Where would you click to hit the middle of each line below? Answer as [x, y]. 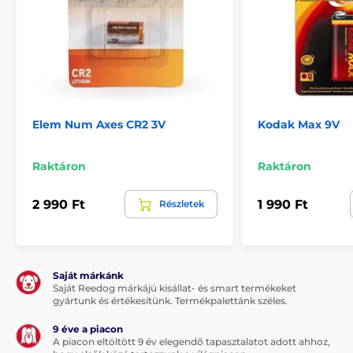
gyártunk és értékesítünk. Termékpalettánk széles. [170, 301]
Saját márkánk [88, 276]
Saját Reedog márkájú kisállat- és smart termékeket [175, 288]
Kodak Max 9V [299, 125]
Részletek [182, 204]
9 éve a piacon [88, 329]
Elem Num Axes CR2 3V [99, 125]
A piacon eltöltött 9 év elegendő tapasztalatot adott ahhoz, [191, 342]
